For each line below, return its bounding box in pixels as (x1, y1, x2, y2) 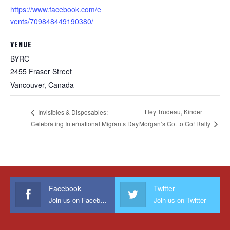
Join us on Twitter (154, 195, 206, 205)
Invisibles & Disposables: (36, 107, 108, 117)
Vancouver (10, 80, 44, 90)
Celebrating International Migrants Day (31, 119, 139, 128)
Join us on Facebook (100, 195, 107, 205)
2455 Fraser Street (10, 66, 72, 77)
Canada (48, 80, 74, 90)
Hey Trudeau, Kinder (144, 107, 202, 117)
